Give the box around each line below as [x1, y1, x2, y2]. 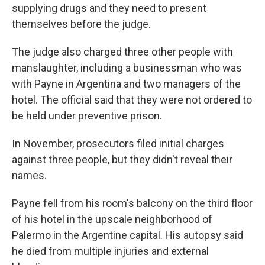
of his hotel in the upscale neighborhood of [12, 213, 212, 226]
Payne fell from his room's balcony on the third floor [12, 197, 253, 210]
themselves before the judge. [12, 18, 151, 31]
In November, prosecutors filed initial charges [12, 137, 224, 150]
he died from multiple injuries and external [12, 245, 209, 258]
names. [12, 169, 47, 182]
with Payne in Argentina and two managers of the [12, 77, 241, 91]
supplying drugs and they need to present [12, 2, 206, 15]
